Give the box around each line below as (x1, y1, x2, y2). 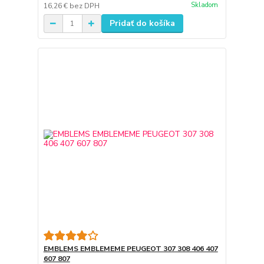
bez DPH (69, 1, 100, 11)
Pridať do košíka (109, 18, 175, 29)
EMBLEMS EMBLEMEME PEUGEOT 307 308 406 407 (43, 243, 218, 253)
